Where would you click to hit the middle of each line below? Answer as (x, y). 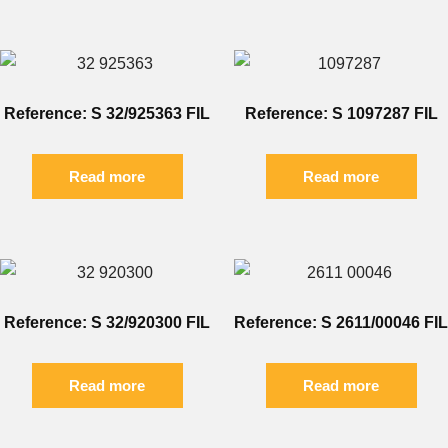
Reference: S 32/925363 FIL (107, 114)
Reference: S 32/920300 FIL (107, 323)
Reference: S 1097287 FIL (341, 114)
